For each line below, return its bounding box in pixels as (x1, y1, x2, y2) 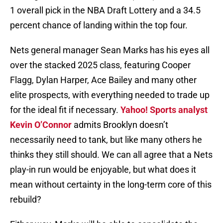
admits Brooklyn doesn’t (72, 119, 168, 130)
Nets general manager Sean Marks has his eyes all (10, 45, 210, 56)
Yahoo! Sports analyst (120, 105, 208, 115)
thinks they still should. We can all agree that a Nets (10, 149, 213, 160)
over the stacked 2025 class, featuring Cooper (10, 60, 191, 71)
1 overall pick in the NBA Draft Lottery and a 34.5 (10, 5, 201, 16)
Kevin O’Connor (10, 119, 72, 130)
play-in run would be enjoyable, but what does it (10, 164, 196, 175)
